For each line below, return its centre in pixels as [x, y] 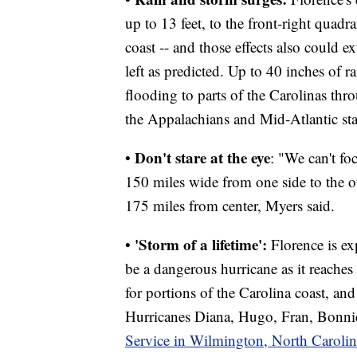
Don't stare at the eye [202, 158]
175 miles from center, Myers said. [230, 206]
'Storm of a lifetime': [203, 245]
